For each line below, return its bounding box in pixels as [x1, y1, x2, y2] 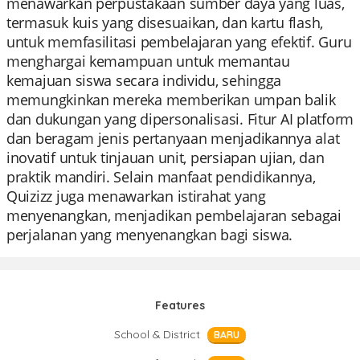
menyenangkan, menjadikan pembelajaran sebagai [6, 206, 342, 225]
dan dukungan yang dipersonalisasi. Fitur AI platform [6, 109, 354, 129]
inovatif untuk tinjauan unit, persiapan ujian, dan [6, 148, 325, 167]
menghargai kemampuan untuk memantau [6, 51, 290, 71]
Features [155, 298, 205, 313]
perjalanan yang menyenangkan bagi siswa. [6, 225, 293, 244]
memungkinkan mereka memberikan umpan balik [6, 90, 336, 109]
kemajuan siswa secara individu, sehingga [6, 71, 282, 90]
